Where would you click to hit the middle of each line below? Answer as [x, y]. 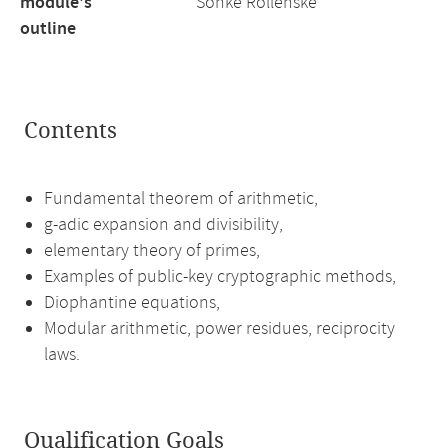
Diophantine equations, [132, 303]
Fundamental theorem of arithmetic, [181, 199]
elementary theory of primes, [152, 251]
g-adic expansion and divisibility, [163, 225]
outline [48, 29]
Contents [70, 131]
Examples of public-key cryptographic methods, [220, 277]
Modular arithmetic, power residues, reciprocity [219, 329]
